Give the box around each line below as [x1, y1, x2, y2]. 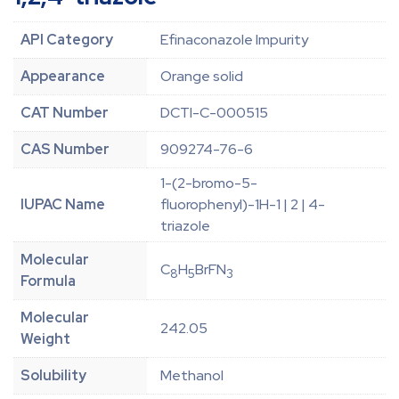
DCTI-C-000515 [160, 103, 268, 123]
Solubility [20, 366, 86, 386]
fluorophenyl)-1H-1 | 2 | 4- [160, 195, 325, 215]
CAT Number [20, 103, 109, 123]
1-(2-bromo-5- [160, 174, 257, 193]
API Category [20, 30, 113, 50]
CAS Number [20, 140, 110, 159]
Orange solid [160, 67, 243, 86]
